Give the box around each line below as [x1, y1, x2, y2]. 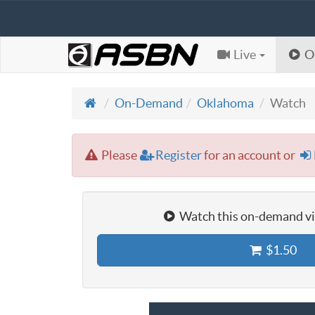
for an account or [202, 148, 298, 162]
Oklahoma [197, 96, 255, 110]
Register [155, 148, 202, 162]
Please [99, 148, 140, 162]
